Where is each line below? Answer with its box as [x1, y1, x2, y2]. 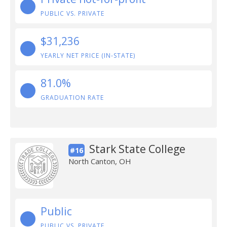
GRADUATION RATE [41, 93, 104, 102]
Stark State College [89, 142, 185, 156]
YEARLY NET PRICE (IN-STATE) [41, 51, 135, 60]
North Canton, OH [68, 156, 131, 166]
